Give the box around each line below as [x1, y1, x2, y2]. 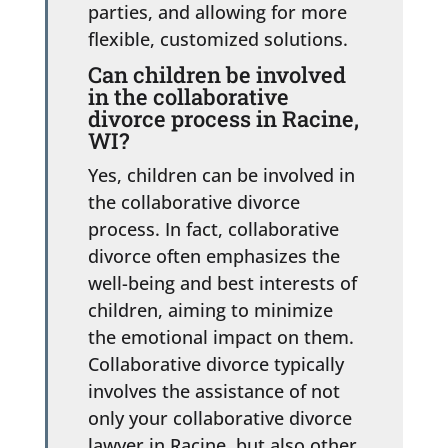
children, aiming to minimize [87, 297, 333, 322]
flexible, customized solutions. [87, 26, 348, 51]
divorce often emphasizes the [87, 243, 340, 268]
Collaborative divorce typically [87, 351, 344, 376]
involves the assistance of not [87, 378, 340, 403]
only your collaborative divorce [87, 405, 352, 430]
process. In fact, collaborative [87, 216, 339, 241]
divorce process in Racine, [87, 103, 359, 133]
